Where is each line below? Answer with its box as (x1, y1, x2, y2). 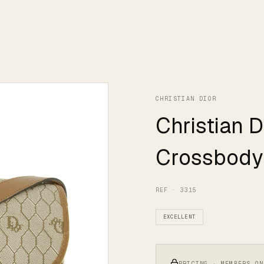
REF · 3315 (156, 186, 197, 194)
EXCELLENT (163, 213, 196, 220)
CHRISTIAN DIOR (156, 95, 217, 103)
